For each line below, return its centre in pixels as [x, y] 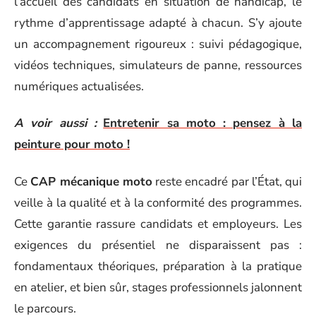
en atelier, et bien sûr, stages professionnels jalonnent [158, 287]
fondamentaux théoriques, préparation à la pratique [158, 266]
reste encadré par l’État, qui [227, 181]
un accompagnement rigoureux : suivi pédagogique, [158, 44]
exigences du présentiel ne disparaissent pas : [158, 245]
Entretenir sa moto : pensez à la [203, 123]
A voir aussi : [55, 123]
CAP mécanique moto [91, 181]
